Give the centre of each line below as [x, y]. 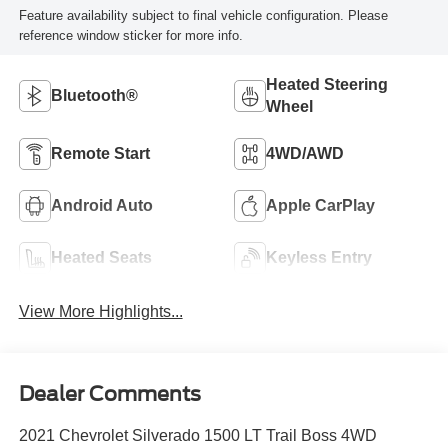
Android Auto [101, 205]
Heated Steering [327, 84]
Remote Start [100, 153]
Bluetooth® [94, 95]
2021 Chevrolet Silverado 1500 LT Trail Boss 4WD [197, 435]
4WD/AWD [305, 153]
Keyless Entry [319, 257]
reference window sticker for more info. [130, 35]
